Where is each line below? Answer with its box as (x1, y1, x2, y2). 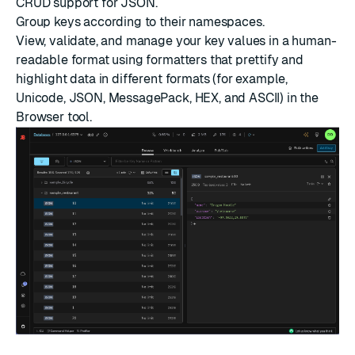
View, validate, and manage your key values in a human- (16, 32, 337, 48)
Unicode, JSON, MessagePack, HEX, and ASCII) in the (16, 90, 319, 105)
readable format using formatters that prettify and (16, 52, 303, 67)
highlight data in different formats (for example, (16, 71, 288, 86)
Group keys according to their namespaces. (16, 13, 265, 29)
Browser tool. (16, 109, 92, 124)
